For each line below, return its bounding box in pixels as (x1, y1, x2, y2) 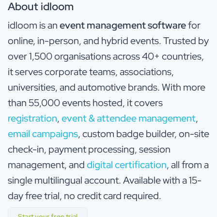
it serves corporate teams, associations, (8, 65, 174, 78)
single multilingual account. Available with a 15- (8, 173, 201, 186)
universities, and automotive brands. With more (8, 80, 205, 93)
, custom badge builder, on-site (78, 127, 209, 140)
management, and (8, 158, 87, 171)
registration (8, 111, 57, 124)
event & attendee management (62, 111, 196, 124)
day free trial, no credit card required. (8, 189, 161, 202)
